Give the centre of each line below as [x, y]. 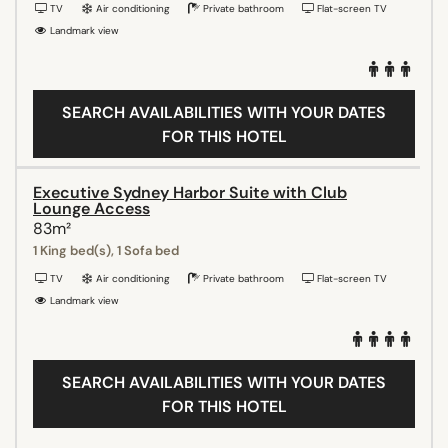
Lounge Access [91, 208]
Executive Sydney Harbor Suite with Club [190, 192]
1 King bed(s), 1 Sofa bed [106, 250]
